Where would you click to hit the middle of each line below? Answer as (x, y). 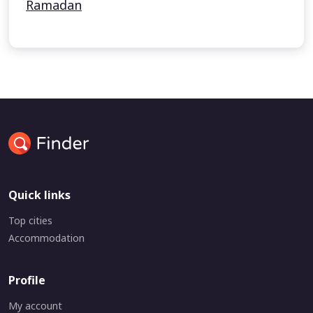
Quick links (39, 195)
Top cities (30, 220)
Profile (27, 280)
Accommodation (46, 238)
